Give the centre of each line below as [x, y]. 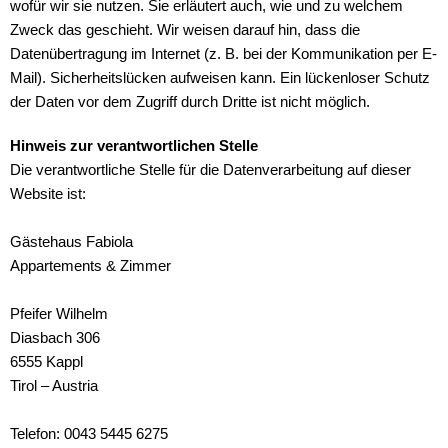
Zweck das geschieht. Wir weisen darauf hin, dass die [185, 30]
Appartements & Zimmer [90, 266]
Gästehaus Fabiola [71, 242]
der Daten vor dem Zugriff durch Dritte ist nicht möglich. [190, 102]
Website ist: [48, 194]
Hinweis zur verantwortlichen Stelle [134, 146]
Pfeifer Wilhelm [59, 314]
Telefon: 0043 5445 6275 [89, 434]
